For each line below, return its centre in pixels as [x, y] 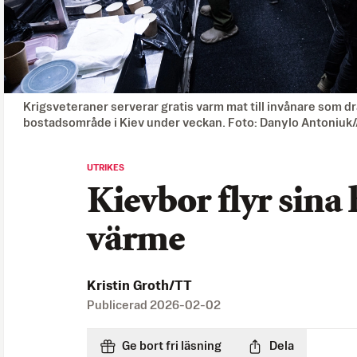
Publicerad [118, 305]
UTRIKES [106, 168]
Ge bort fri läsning [172, 346]
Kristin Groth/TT [139, 286]
